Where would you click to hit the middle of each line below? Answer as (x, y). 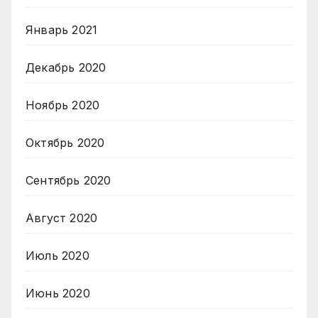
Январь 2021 (62, 29)
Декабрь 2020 (66, 67)
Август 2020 (62, 218)
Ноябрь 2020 (63, 105)
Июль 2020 (57, 255)
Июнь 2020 (58, 293)
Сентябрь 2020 (68, 180)
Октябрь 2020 (65, 142)
